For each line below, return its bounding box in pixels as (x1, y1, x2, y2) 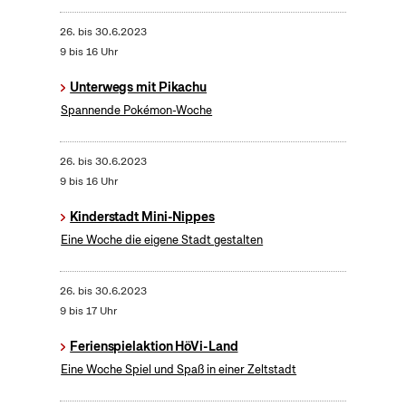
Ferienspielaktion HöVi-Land (70, 338, 238, 355)
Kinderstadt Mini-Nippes (70, 208, 215, 226)
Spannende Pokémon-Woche (61, 102, 213, 119)
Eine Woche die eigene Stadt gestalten (61, 232, 264, 248)
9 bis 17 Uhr (59, 304, 117, 319)
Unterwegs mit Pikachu (70, 79, 208, 96)
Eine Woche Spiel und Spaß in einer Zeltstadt (61, 362, 297, 378)
